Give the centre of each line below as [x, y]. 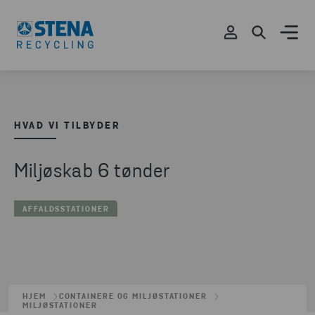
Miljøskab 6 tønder [92, 172]
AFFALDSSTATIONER [66, 210]
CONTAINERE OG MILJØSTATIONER [133, 297]
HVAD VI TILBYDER [67, 126]
